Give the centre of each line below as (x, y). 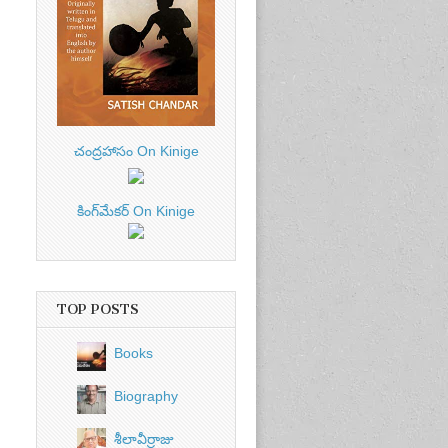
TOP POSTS (98, 310)
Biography (145, 396)
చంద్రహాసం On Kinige (136, 151)
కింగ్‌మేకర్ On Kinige (136, 211)
